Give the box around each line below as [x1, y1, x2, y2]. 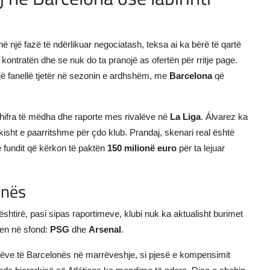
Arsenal [89, 224, 121, 234]
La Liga [170, 111, 201, 122]
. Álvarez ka [201, 111, 248, 122]
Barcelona [169, 70, 212, 81]
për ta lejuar [177, 142, 225, 153]
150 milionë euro [107, 142, 177, 153]
